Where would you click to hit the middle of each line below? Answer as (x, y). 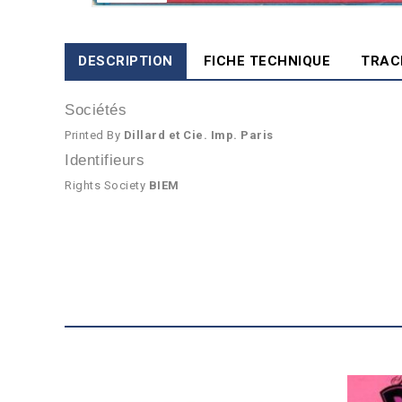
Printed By (94, 135)
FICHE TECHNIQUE (267, 61)
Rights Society (107, 186)
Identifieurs (105, 161)
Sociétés (96, 110)
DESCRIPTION (126, 61)
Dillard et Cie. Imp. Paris (198, 135)
